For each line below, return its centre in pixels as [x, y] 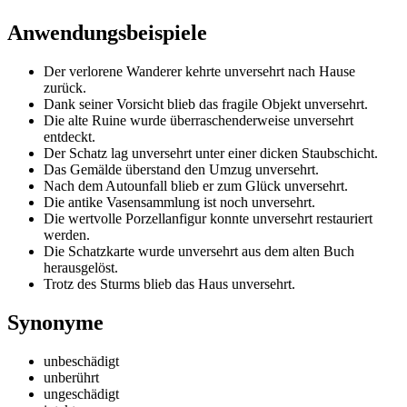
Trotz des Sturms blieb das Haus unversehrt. [169, 283]
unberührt [71, 377]
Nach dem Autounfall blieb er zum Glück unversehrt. [196, 185]
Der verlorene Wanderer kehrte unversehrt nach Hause [199, 71]
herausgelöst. [81, 267]
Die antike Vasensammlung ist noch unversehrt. [179, 202]
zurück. [65, 87]
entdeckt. [69, 136]
